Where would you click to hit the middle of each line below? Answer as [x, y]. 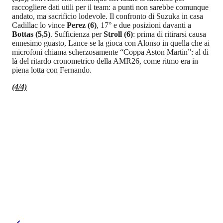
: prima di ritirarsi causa [169, 34]
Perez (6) [81, 25]
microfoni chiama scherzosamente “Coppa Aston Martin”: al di [110, 52]
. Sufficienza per [77, 34]
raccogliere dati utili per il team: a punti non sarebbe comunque [110, 7]
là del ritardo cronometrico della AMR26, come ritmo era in [105, 61]
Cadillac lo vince [38, 25]
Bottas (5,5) [31, 34]
